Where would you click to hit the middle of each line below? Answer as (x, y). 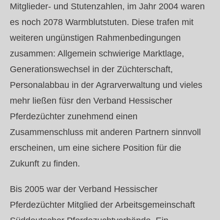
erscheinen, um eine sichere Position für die (96, 148)
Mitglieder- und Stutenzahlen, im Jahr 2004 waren (107, 6)
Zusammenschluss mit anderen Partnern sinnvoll (105, 132)
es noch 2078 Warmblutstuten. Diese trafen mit (102, 22)
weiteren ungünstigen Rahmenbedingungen (95, 38)
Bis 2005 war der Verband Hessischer (84, 189)
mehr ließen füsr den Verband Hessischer (91, 101)
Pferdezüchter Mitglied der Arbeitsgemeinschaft (102, 205)
